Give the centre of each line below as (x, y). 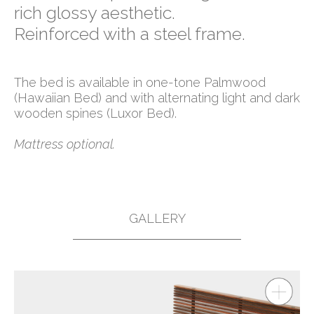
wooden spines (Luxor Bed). (95, 114)
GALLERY (157, 219)
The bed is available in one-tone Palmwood (140, 83)
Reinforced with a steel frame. (130, 34)
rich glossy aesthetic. (95, 13)
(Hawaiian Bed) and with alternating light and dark (157, 98)
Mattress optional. (64, 144)
